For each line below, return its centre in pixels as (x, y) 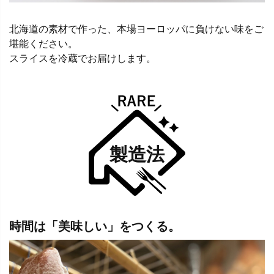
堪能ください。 (43, 43)
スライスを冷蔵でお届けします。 (83, 58)
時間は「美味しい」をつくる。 (95, 226)
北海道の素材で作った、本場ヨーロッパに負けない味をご (136, 29)
